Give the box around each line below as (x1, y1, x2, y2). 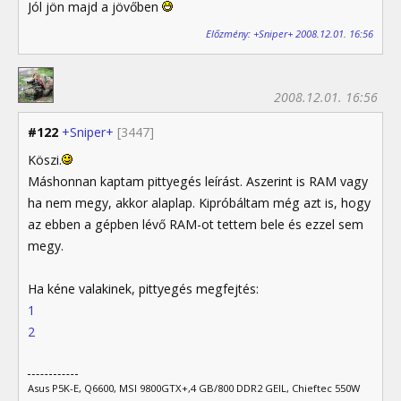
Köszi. (28, 150, 62, 168)
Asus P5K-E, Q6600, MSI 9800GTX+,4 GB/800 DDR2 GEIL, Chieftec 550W (28, 380, 360, 395)
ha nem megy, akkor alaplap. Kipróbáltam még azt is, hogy (28, 193, 371, 211)
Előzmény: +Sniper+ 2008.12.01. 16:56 (206, 26, 373, 40)
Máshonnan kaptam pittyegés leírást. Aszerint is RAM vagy (28, 172, 368, 190)
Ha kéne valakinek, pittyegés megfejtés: (28, 279, 259, 297)
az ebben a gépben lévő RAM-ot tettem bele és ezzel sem (28, 215, 363, 233)
